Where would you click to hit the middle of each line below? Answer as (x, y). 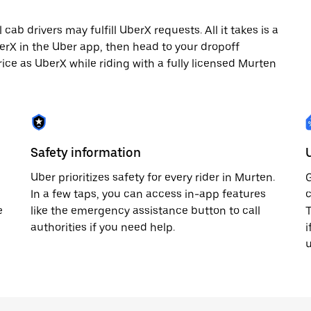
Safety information (86, 152)
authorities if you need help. (103, 227)
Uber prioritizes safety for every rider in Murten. (153, 177)
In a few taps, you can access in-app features (148, 194)
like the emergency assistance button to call (145, 211)
